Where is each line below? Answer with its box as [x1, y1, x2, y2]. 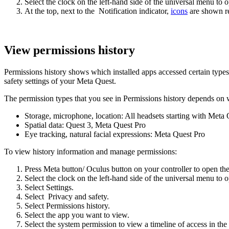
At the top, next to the [25, 6, 97, 15]
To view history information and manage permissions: [4, 147, 177, 156]
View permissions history [4, 43, 135, 57]
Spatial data [25, 120, 62, 129]
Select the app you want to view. [25, 210, 129, 219]
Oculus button [86, 164, 132, 173]
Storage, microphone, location [25, 111, 121, 120]
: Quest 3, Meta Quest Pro [62, 120, 146, 129]
